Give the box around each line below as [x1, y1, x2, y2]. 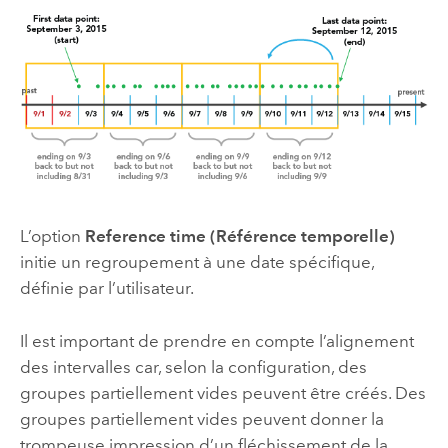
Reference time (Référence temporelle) [84, 226, 395, 247]
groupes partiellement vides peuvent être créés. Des [19, 382, 426, 403]
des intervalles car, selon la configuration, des [19, 356, 367, 377]
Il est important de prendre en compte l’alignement [19, 330, 414, 351]
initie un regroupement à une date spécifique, [19, 252, 374, 273]
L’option [19, 226, 85, 247]
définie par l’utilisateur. [19, 278, 194, 299]
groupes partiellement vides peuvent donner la [19, 408, 384, 429]
